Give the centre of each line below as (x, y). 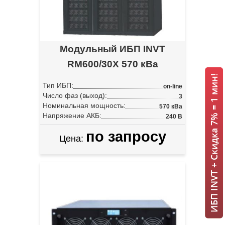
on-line (173, 87)
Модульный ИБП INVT (113, 49)
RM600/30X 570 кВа (113, 64)
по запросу (126, 137)
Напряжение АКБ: (72, 116)
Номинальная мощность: (84, 106)
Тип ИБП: (58, 86)
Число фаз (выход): (75, 96)
